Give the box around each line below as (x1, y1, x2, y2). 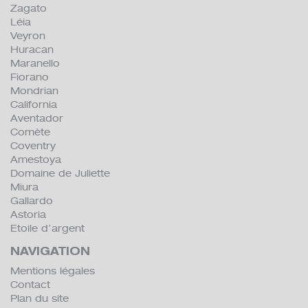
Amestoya (10, 154, 61, 166)
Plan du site (10, 293, 69, 305)
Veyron (10, 30, 45, 42)
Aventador (10, 113, 63, 124)
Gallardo (10, 195, 53, 207)
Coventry (10, 140, 56, 152)
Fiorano (10, 71, 49, 83)
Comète (10, 126, 50, 138)
